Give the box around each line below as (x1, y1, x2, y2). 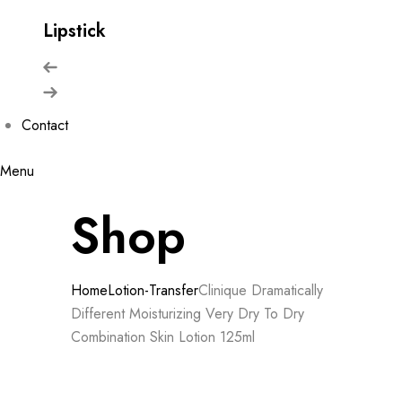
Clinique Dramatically (198, 279, 323, 301)
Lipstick (43, 17, 106, 44)
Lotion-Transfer (108, 279, 198, 301)
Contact (22, 114, 68, 135)
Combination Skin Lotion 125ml (71, 326, 255, 347)
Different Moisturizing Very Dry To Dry (71, 302, 304, 324)
